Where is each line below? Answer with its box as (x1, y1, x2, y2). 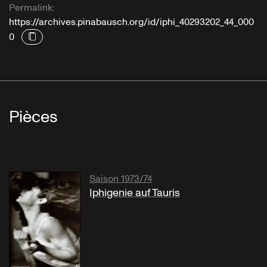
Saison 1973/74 (89, 172, 152, 185)
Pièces (9, 105, 58, 129)
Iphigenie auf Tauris (89, 185, 180, 200)
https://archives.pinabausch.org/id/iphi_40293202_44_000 (9, 15, 254, 29)
